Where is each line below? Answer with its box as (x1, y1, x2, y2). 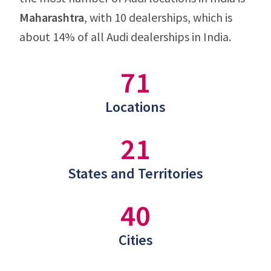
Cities (118, 230, 153, 249)
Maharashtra (19, 10, 84, 25)
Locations (105, 97, 166, 116)
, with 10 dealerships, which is (84, 10, 232, 25)
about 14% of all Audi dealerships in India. (19, 29, 231, 44)
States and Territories (68, 164, 203, 183)
